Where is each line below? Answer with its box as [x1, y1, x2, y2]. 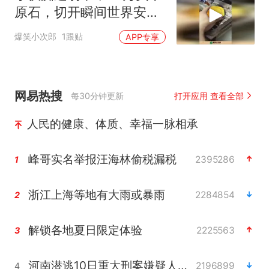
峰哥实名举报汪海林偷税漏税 [28, 151, 177, 166]
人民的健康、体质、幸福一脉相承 [26, 116, 198, 131]
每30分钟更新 [71, 90, 124, 101]
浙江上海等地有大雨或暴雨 [28, 187, 165, 202]
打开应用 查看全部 [174, 90, 244, 101]
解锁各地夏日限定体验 [28, 222, 142, 237]
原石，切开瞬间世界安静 [14, 4, 160, 20]
